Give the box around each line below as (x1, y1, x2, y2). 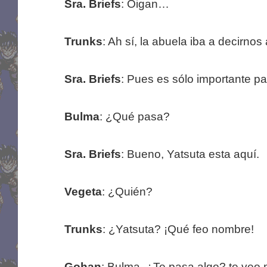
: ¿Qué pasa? (99, 110, 170, 123)
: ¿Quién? (101, 185, 153, 198)
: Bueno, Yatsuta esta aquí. (120, 147, 259, 160)
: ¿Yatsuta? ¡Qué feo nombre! (102, 222, 254, 235)
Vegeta (64, 185, 102, 198)
